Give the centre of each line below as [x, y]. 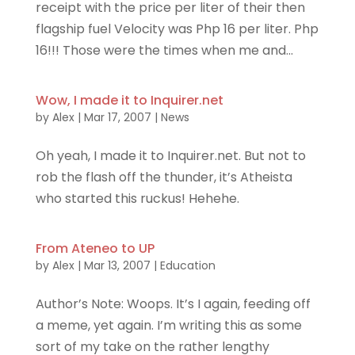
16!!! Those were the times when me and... [164, 51]
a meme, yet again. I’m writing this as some [168, 326]
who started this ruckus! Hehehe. [137, 199]
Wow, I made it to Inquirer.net [129, 101]
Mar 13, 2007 [117, 266]
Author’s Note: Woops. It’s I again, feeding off [173, 304]
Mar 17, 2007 [117, 118]
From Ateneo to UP [95, 249]
